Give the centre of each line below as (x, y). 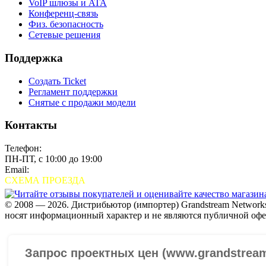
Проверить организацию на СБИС (75, 226)
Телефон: (24, 148)
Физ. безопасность (66, 24)
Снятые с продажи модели (82, 102)
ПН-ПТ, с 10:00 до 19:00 (53, 159)
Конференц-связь (63, 14)
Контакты (31, 125)
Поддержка (34, 58)
